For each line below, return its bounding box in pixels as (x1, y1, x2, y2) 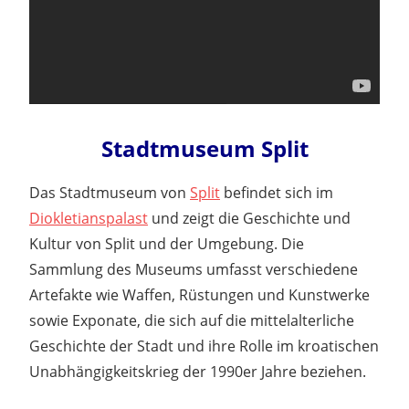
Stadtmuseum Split (100, 132, 309, 163)
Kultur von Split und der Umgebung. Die (29, 233, 304, 254)
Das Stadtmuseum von (29, 182, 190, 203)
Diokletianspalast (29, 207, 148, 228)
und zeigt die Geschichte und (148, 207, 351, 228)
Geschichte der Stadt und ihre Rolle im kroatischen (29, 335, 379, 356)
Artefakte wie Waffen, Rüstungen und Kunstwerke (29, 284, 370, 305)
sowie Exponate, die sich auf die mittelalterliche (29, 309, 354, 330)
